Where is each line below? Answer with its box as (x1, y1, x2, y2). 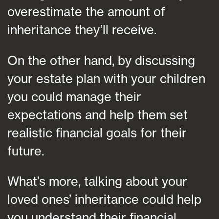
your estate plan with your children (7, 70, 205, 86)
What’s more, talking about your (7, 173, 187, 189)
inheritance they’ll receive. (7, 22, 156, 38)
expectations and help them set (7, 107, 188, 122)
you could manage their (7, 88, 141, 104)
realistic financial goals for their (7, 125, 187, 140)
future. (7, 143, 44, 158)
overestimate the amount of (7, 4, 165, 20)
